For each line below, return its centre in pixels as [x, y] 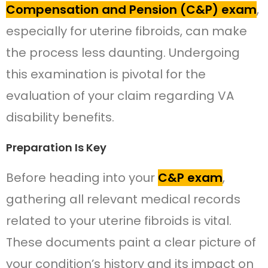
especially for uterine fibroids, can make [127, 31]
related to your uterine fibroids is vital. [119, 221]
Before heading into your [82, 178]
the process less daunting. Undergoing [123, 53]
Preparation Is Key [56, 148]
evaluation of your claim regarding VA [120, 96]
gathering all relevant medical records [123, 200]
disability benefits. [60, 118]
